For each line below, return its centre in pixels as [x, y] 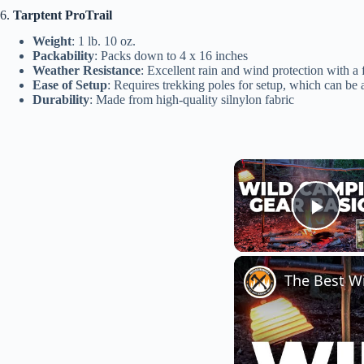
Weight [52, 41]
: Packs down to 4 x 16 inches [171, 56]
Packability [63, 56]
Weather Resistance [87, 71]
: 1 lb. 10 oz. [104, 41]
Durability [61, 100]
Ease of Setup [70, 85]
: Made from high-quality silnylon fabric [192, 100]
